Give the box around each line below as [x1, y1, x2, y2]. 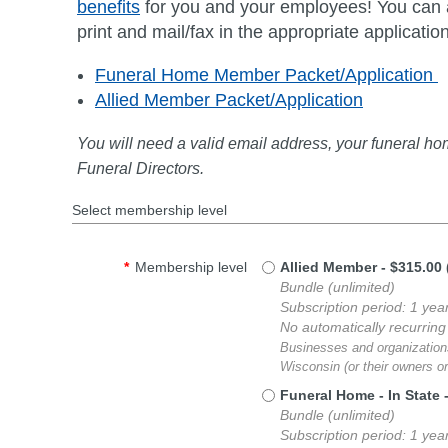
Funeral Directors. [77, 160, 204, 177]
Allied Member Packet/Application [95, 90, 363, 110]
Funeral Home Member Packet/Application [95, 65, 438, 85]
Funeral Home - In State [280, 387, 441, 403]
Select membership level [72, 202, 227, 218]
